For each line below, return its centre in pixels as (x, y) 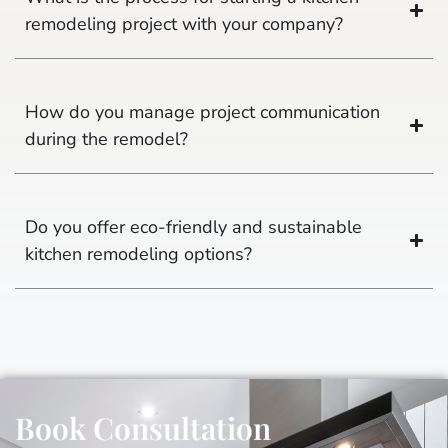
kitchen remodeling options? (138, 253)
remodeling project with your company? (184, 23)
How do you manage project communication (202, 111)
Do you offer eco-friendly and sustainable (193, 226)
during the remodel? (106, 138)
